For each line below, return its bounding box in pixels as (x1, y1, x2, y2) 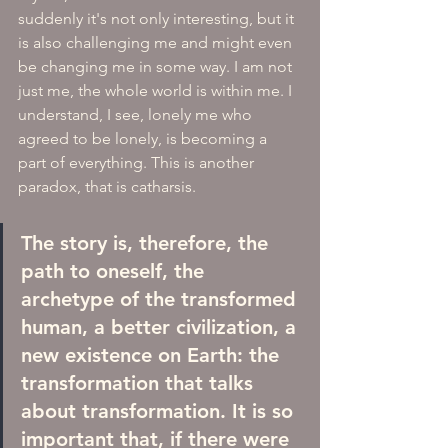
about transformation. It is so (21, 399, 299, 423)
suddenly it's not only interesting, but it (18, 9, 298, 28)
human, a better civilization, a (21, 315, 302, 339)
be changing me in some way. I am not (18, 57, 296, 76)
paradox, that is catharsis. (18, 177, 196, 196)
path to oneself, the (21, 259, 210, 283)
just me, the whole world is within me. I (18, 81, 296, 100)
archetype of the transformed (21, 287, 302, 311)
